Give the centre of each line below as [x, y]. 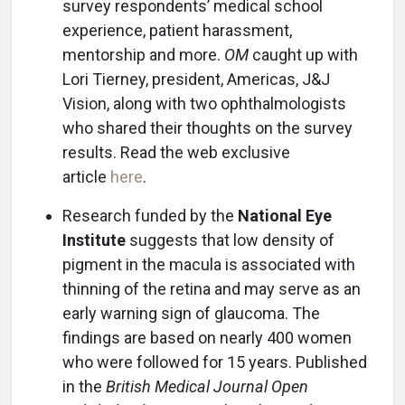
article [86, 177]
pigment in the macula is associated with [209, 264]
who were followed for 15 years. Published [215, 362]
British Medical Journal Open [207, 386]
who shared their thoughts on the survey [207, 128]
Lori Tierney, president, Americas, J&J [196, 79]
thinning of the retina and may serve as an [212, 289]
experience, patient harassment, [177, 30]
